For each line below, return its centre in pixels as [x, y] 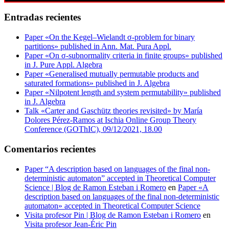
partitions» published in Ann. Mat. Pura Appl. [98, 47]
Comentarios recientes [50, 149]
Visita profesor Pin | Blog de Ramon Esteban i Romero [113, 215]
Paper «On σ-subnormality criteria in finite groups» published [123, 56]
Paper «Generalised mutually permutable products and [112, 74]
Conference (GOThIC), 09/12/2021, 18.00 [93, 129]
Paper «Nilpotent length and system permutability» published [123, 93]
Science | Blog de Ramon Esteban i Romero [95, 187]
